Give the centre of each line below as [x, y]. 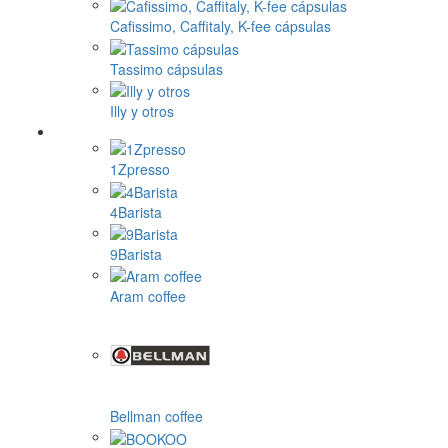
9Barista [136, 253]
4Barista [136, 211]
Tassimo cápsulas [166, 68]
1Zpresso [140, 169]
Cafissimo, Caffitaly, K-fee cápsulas [220, 26]
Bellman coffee [156, 416]
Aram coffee [148, 296]
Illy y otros [142, 111]
